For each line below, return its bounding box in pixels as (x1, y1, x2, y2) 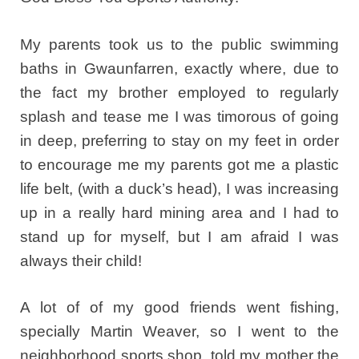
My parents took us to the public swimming (20, 35, 339, 53)
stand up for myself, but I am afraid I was (20, 228, 339, 245)
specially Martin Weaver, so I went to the (20, 323, 339, 341)
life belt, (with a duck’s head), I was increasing (20, 179, 339, 197)
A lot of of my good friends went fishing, (20, 299, 339, 317)
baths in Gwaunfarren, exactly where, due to (20, 59, 339, 77)
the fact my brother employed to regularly (20, 83, 339, 101)
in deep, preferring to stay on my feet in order (20, 131, 339, 149)
